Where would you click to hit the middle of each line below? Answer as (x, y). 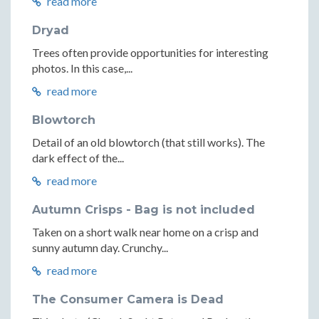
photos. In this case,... (82, 68)
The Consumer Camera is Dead (128, 299)
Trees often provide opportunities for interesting (150, 52)
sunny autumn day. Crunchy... (100, 247)
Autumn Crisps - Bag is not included (143, 209)
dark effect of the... (78, 157)
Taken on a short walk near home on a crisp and (145, 231)
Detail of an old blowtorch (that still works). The (148, 142)
